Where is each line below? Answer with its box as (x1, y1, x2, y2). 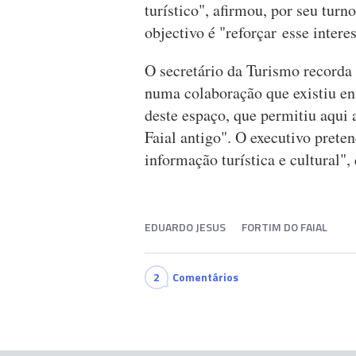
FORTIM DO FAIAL (242, 219, 327, 236)
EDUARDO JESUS (145, 219, 226, 236)
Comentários (172, 269, 238, 286)
